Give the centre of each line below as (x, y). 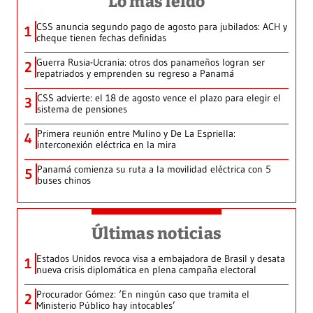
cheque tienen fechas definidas (101, 38)
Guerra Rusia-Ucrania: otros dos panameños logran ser (151, 63)
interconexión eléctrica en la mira (107, 145)
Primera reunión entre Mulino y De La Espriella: (136, 134)
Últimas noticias (156, 234)
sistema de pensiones (82, 109)
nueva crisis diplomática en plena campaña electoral (146, 270)
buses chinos (64, 181)
